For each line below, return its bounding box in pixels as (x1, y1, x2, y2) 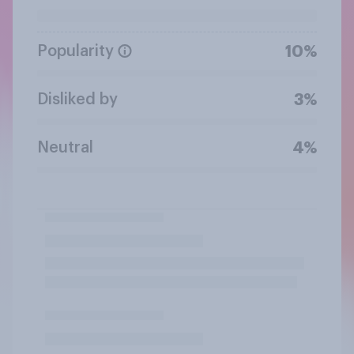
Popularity (37, 43, 114, 59)
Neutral (37, 139, 93, 156)
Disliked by (37, 91, 118, 107)
